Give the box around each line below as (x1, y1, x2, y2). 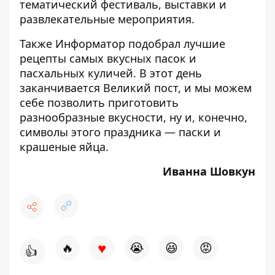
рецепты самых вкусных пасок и (20, 51, 196, 66)
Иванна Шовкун (163, 164, 255, 179)
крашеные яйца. (20, 139, 109, 154)
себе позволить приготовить (20, 95, 179, 110)
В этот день (136, 66, 202, 80)
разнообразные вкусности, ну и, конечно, (20, 110, 247, 125)
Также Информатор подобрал (20, 36, 184, 51)
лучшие (184, 36, 225, 51)
